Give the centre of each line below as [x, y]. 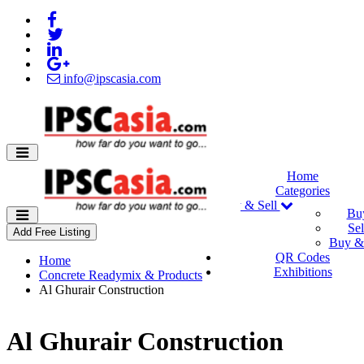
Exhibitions [303, 272]
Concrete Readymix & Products [121, 275]
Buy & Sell [249, 205]
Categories [303, 191]
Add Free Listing [52, 232]
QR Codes [303, 257]
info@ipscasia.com [110, 78]
